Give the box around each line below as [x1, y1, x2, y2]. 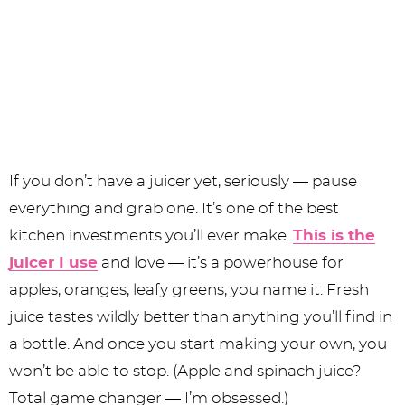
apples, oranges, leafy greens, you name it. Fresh [9, 282, 369, 298]
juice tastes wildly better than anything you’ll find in [9, 309, 392, 325]
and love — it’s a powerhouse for [98, 255, 344, 271]
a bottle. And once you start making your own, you [9, 336, 387, 353]
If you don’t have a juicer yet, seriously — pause [9, 174, 357, 190]
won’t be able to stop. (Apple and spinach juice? [9, 363, 362, 380]
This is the [293, 228, 375, 244]
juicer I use [9, 255, 98, 271]
